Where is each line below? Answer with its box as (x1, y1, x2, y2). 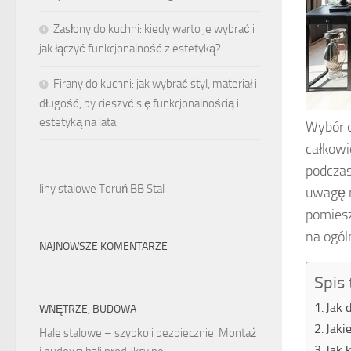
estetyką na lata (39, 115, 116, 130)
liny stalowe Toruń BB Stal (39, 182, 165, 197)
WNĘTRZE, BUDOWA (39, 302, 136, 317)
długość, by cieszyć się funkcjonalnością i (39, 96, 239, 111)
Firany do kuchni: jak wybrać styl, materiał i (53, 77, 257, 92)
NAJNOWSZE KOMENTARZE (39, 240, 168, 254)
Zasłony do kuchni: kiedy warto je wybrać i (53, 22, 255, 37)
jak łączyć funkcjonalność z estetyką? (39, 42, 221, 56)
